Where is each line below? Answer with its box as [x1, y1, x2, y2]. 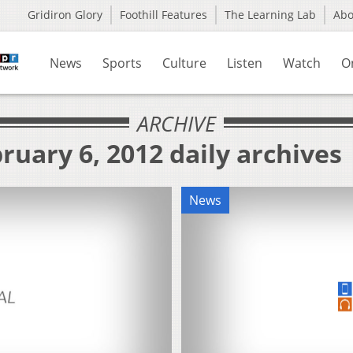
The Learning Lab [225, 7, 316, 22]
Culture [162, 54, 206, 72]
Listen [227, 54, 262, 72]
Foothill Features [120, 7, 207, 22]
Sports [102, 54, 142, 72]
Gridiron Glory [28, 7, 102, 22]
